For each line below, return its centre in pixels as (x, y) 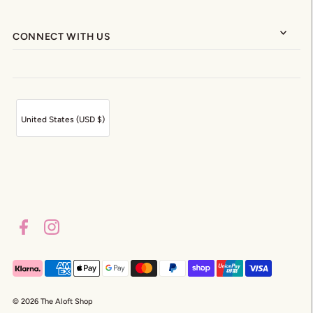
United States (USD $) (63, 119)
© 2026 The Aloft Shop (52, 301)
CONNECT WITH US (61, 36)
